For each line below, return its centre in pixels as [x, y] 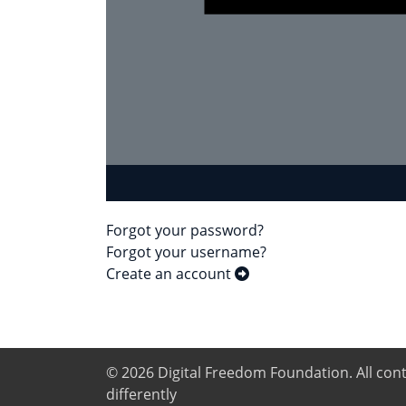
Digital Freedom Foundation [253, 372]
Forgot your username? [186, 251]
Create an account [170, 273]
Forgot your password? [185, 230]
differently [141, 394]
